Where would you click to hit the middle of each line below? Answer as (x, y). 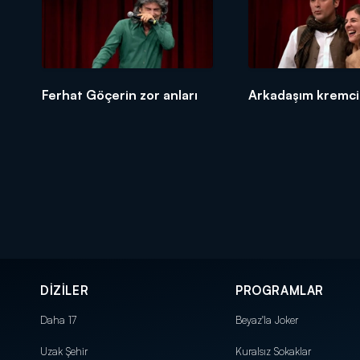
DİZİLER (65, 290)
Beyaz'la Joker (267, 319)
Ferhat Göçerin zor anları (120, 94)
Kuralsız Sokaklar (273, 351)
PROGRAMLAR (280, 290)
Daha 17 (58, 319)
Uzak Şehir (64, 351)
